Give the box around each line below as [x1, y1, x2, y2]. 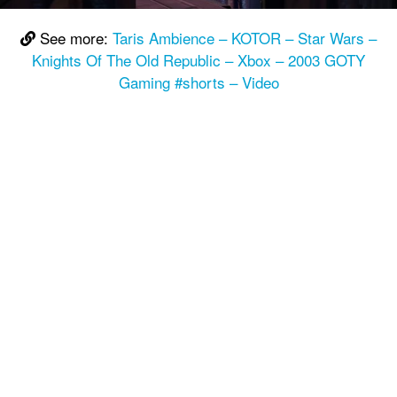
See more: [35, 27, 113, 49]
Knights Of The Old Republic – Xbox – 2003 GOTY [32, 49, 365, 71]
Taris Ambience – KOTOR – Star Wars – [113, 27, 377, 49]
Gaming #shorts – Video [118, 71, 279, 93]
